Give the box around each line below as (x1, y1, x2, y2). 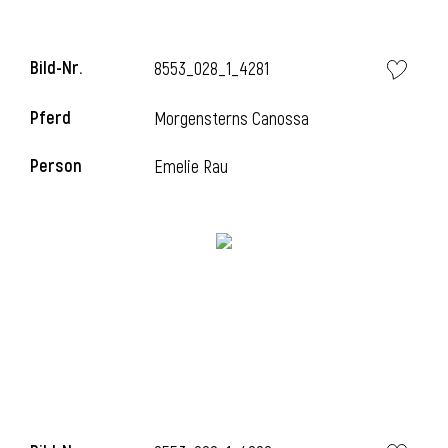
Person (30, 155, 82, 178)
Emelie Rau (154, 156, 229, 179)
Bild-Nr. (30, 57, 82, 80)
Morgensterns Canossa (154, 108, 310, 131)
